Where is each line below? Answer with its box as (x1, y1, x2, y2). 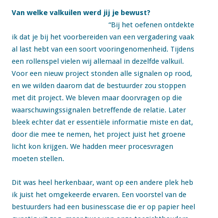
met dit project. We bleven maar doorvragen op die (12, 93, 182, 102)
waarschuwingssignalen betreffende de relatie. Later (12, 106, 186, 114)
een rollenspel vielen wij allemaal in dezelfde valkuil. (12, 57, 184, 66)
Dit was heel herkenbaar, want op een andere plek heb (12, 178, 193, 187)
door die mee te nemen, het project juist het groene (12, 130, 185, 139)
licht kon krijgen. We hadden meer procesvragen (12, 142, 173, 151)
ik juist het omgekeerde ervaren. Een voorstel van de (12, 190, 186, 199)
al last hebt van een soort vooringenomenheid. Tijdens (12, 45, 194, 54)
